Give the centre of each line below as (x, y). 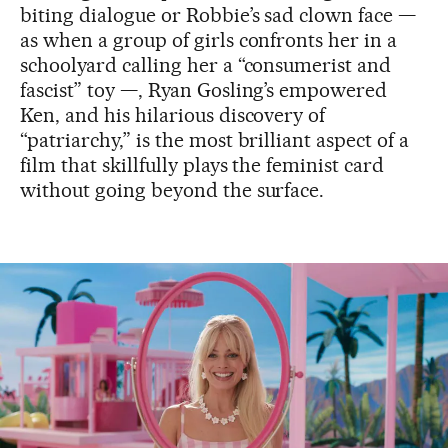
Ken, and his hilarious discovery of (173, 114)
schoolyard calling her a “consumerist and (206, 64)
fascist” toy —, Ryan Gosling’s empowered (204, 89)
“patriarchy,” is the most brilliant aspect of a (215, 139)
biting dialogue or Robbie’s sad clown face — (218, 14)
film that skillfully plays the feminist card (202, 164)
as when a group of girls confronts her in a (209, 39)
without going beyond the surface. (172, 189)
